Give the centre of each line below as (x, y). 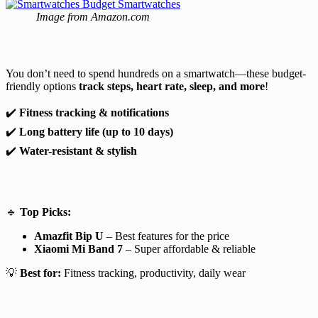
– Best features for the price (166, 236)
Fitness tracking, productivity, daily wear (153, 273)
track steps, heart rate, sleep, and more (172, 86)
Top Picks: (45, 212)
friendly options (42, 86)
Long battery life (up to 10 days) (96, 131)
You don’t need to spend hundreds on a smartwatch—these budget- (156, 73)
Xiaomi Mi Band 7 (78, 248)
